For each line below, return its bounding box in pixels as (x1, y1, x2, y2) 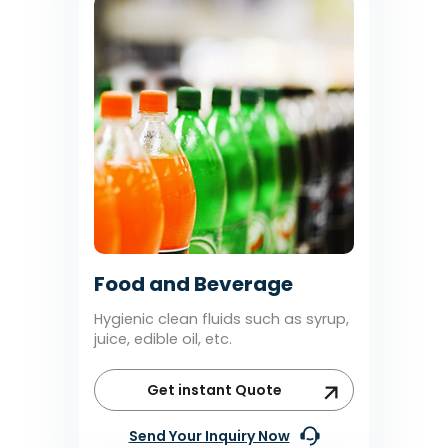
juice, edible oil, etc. (94, 328, 232, 349)
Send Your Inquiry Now (128, 425, 290, 446)
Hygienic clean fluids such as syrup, (94, 308, 349, 329)
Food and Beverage (94, 269, 293, 298)
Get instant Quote (146, 379, 282, 400)
